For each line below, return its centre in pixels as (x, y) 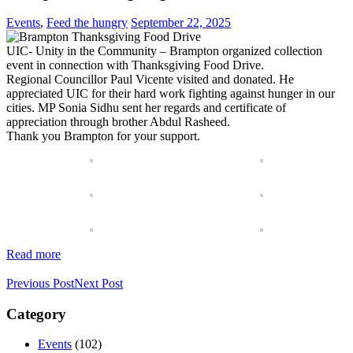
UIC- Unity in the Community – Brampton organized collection (164, 51)
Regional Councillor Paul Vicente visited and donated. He (150, 80)
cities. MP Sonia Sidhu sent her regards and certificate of (146, 108)
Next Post (98, 283)
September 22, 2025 (181, 23)
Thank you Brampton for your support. (103, 136)
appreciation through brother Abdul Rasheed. (118, 122)
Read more (33, 255)
